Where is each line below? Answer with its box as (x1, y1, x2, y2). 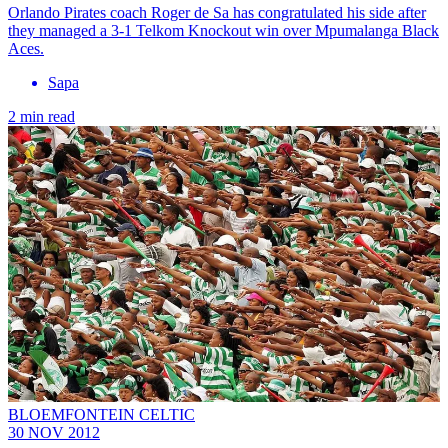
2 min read (8, 107, 75, 125)
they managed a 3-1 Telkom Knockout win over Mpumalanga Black (8, 21, 439, 39)
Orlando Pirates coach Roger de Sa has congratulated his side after (8, 3, 426, 21)
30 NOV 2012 (8, 423, 100, 441)
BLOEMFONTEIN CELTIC (8, 405, 195, 423)
